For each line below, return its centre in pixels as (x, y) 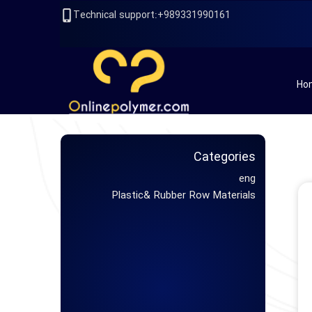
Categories (225, 157)
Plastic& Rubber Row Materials (184, 195)
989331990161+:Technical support (197, 16)
